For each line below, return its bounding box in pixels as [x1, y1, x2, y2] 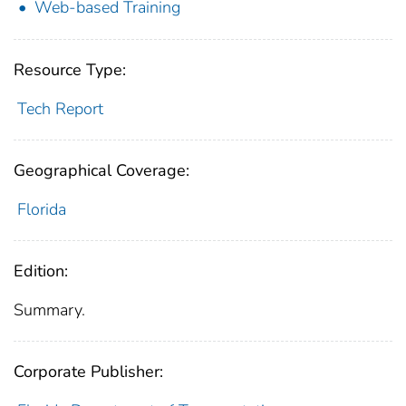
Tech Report [16, 97, 103, 120]
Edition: [14, 259, 68, 282]
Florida [16, 198, 66, 220]
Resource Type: [14, 58, 126, 81]
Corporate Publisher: [14, 360, 163, 382]
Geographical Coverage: [14, 159, 189, 181]
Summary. [14, 298, 85, 321]
